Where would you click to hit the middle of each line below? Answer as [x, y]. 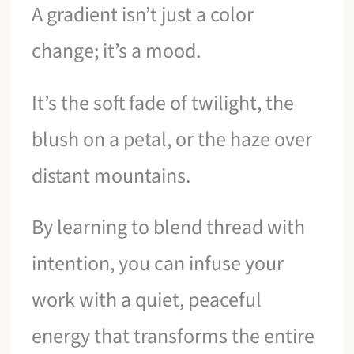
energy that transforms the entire [173, 337]
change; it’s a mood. [117, 51]
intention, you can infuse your [158, 264]
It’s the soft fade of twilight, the [163, 103]
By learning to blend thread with [169, 228]
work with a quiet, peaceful [147, 300]
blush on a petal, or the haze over [172, 139]
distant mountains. [111, 175]
